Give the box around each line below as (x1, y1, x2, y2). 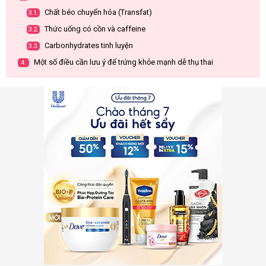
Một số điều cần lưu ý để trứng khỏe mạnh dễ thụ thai (32, 58, 213, 66)
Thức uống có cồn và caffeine (43, 24, 145, 33)
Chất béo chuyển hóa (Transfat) (43, 8, 152, 17)
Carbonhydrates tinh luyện (43, 41, 133, 50)
